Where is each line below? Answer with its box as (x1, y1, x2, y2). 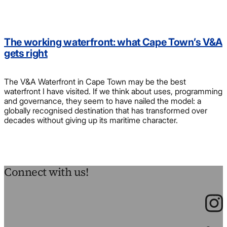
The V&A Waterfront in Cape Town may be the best (4, 76, 186, 87)
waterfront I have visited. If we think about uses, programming (4, 86, 222, 96)
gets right (4, 47, 48, 60)
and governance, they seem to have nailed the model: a (4, 95, 201, 106)
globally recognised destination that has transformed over (4, 105, 207, 116)
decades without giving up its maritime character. (4, 115, 178, 125)
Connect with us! (4, 164, 89, 179)
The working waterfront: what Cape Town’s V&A (4, 36, 222, 49)
